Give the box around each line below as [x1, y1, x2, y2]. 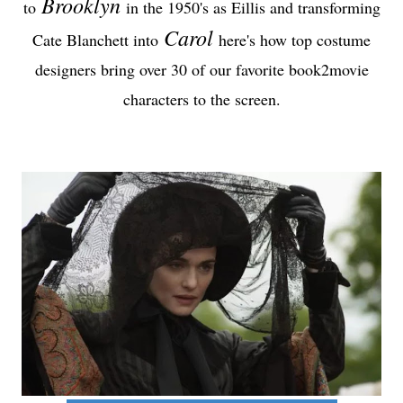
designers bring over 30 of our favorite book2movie [34, 58, 369, 80]
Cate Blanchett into [32, 29, 164, 50]
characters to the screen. [122, 88, 281, 110]
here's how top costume [213, 29, 371, 50]
